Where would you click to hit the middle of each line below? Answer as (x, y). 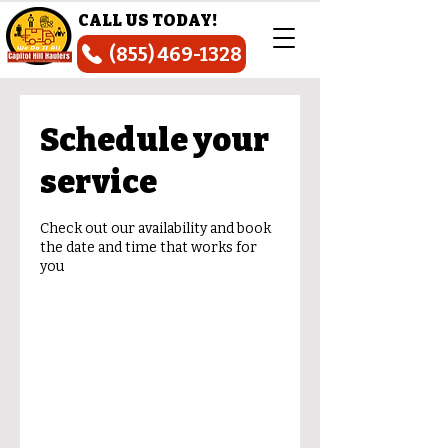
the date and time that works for (148, 247)
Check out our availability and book (155, 228)
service (98, 182)
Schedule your (154, 140)
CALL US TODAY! (147, 20)
